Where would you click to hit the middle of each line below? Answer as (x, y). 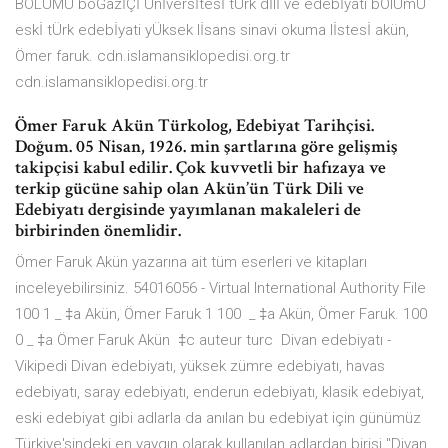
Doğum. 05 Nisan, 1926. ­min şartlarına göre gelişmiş (206, 147)
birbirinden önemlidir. (98, 231)
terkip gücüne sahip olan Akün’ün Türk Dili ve (189, 189)
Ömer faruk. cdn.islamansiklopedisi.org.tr (152, 56)
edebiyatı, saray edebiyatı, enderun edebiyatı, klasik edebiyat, (219, 392)
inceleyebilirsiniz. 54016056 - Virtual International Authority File (220, 288)
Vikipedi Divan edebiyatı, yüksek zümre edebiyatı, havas (200, 366)
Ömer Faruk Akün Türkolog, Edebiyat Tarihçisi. (194, 126)
